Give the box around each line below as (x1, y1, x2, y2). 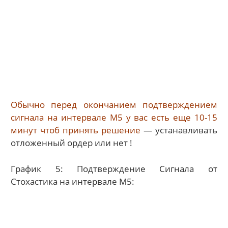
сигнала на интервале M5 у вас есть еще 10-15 (11, 111, 217, 124)
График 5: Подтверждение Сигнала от (11, 162, 217, 175)
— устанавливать (140, 124, 217, 136)
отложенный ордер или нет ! (11, 137, 133, 149)
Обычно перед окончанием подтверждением (11, 99, 217, 111)
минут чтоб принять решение (11, 124, 140, 136)
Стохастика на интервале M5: (11, 175, 135, 187)
